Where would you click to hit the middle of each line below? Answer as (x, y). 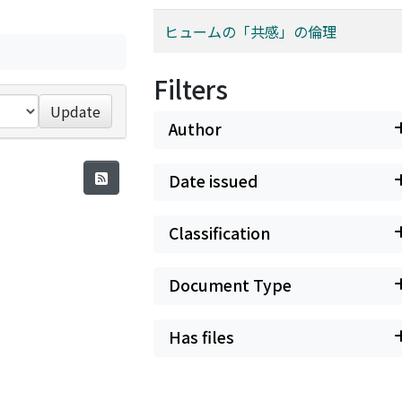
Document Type (230, 285)
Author (195, 129)
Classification (219, 233)
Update (76, 111)
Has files (201, 337)
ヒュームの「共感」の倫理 (250, 31)
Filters (191, 89)
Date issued (214, 181)
